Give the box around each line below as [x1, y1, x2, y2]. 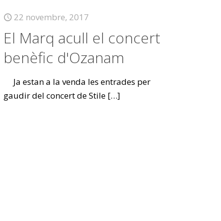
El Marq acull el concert [3, 28, 161, 48]
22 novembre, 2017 [14, 11, 89, 23]
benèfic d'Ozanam [3, 47, 125, 68]
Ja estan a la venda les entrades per [3, 76, 151, 87]
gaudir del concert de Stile [3, 90, 106, 101]
